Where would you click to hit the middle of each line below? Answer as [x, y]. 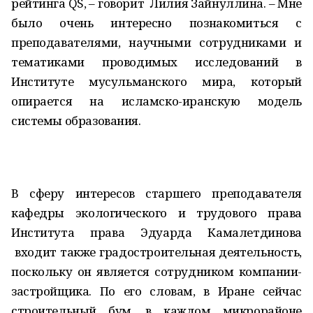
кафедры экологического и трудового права [156, 213]
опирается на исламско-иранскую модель [156, 101]
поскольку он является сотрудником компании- [156, 271]
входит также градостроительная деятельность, [156, 252]
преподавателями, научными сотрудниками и [156, 42]
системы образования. [76, 121]
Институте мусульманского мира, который [156, 81]
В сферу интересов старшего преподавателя [156, 193]
